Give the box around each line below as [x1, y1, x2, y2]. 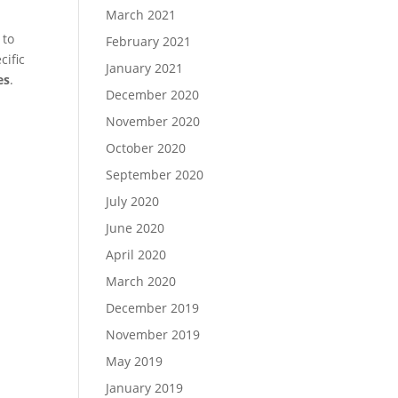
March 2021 [106, 6, 177, 23]
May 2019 [106, 353, 163, 370]
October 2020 [106, 139, 187, 156]
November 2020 [106, 113, 201, 130]
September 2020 [106, 166, 204, 183]
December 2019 [106, 299, 200, 316]
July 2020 [106, 193, 160, 210]
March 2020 [106, 273, 177, 290]
